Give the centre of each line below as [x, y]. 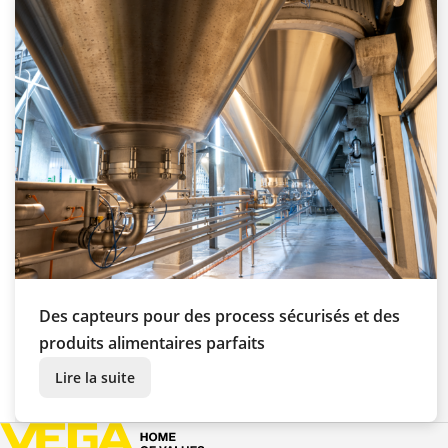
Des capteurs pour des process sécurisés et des [219, 316]
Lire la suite [95, 378]
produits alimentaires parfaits [152, 343]
